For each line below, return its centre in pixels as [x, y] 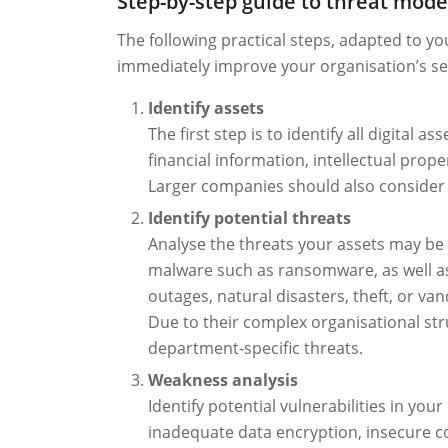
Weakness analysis [223, 380]
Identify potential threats [250, 218]
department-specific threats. [256, 348]
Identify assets [206, 108]
